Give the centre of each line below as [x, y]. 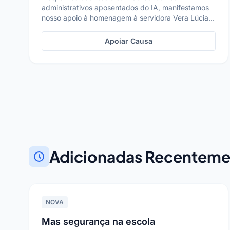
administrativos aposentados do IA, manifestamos [125, 7]
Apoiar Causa [129, 41]
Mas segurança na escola [98, 222]
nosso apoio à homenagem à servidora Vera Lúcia [125, 18]
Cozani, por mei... [71, 28]
